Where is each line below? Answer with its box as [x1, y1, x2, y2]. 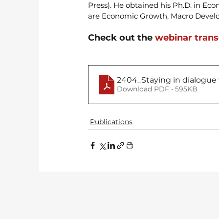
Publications [90, 117, 132, 126]
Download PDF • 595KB [117, 85, 197, 93]
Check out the [88, 32, 155, 43]
